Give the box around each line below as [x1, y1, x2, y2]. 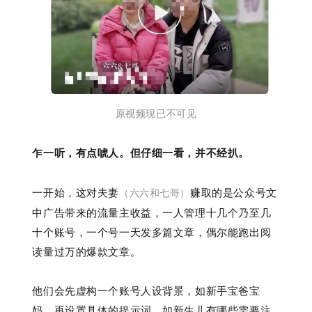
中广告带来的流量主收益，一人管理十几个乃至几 [32, 205, 272, 219]
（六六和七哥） [119, 185, 191, 199]
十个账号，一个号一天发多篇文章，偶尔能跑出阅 [32, 224, 272, 239]
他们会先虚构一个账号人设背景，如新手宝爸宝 [32, 283, 260, 297]
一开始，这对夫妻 [32, 185, 120, 199]
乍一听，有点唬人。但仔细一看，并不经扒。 [32, 145, 249, 159]
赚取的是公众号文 [190, 185, 277, 199]
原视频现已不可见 [115, 106, 197, 120]
